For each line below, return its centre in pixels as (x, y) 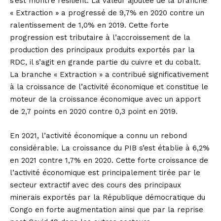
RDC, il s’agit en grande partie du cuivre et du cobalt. (105, 62)
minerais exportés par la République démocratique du (108, 197)
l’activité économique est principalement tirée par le (105, 173)
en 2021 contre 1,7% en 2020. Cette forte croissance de (109, 160)
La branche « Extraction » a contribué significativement (109, 74)
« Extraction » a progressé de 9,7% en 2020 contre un (107, 13)
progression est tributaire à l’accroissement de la (100, 37)
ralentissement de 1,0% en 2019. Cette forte (89, 25)
